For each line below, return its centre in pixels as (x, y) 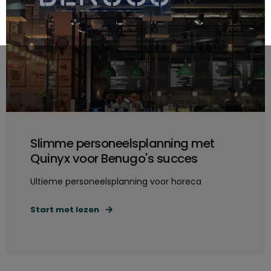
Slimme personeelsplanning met (122, 143)
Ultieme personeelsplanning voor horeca (116, 181)
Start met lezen (65, 210)
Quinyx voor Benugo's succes (114, 158)
